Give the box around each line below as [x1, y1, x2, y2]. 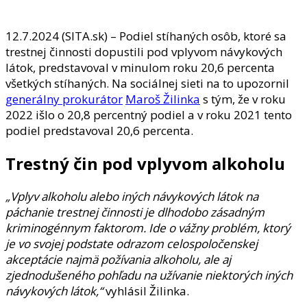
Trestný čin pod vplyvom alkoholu [5, 151, 285, 175]
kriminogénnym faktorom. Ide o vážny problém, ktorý [5, 219, 291, 236]
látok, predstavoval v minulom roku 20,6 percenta [5, 59, 275, 75]
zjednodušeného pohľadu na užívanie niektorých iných [5, 267, 293, 283]
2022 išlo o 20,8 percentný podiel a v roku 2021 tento [5, 106, 292, 123]
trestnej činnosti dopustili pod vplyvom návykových [5, 43, 282, 60]
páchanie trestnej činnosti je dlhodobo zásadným [5, 204, 265, 220]
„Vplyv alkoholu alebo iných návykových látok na [5, 188, 258, 204]
